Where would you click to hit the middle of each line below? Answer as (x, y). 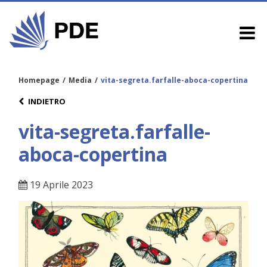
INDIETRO (47, 101)
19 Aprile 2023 (60, 185)
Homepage (39, 80)
